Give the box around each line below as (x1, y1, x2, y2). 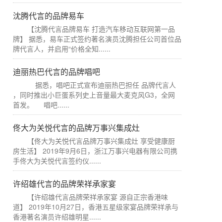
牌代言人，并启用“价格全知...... (13, 44, 111, 54)
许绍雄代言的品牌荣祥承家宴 (13, 178, 116, 189)
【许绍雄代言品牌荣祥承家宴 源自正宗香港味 (27, 192, 168, 202)
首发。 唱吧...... (13, 100, 69, 110)
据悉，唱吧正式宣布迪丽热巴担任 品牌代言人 (27, 80, 176, 90)
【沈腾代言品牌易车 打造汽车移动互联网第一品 (27, 24, 175, 34)
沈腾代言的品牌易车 (13, 10, 84, 21)
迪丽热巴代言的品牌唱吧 (13, 66, 100, 77)
